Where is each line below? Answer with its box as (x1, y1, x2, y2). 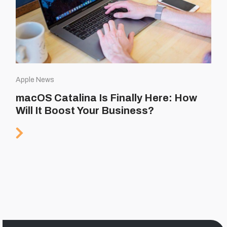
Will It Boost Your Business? (16, 104, 155, 116)
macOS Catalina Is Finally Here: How (16, 92, 198, 103)
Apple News (16, 75, 55, 84)
